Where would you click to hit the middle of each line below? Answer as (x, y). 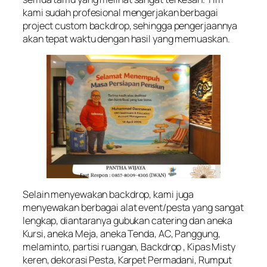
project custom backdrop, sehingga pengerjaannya (130, 26)
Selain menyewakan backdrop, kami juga (108, 195)
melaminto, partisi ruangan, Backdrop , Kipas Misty (129, 247)
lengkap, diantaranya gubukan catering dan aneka (128, 221)
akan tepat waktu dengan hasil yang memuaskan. (126, 39)
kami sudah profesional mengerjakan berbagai (120, 13)
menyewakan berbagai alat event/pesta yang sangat (133, 208)
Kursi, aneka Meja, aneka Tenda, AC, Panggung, (122, 234)
